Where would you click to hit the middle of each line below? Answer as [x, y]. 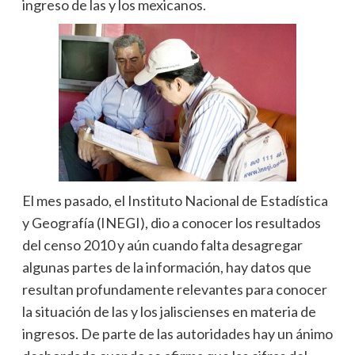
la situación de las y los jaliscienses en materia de [169, 311]
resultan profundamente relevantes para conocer [174, 289]
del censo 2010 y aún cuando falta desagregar [162, 244]
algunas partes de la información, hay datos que [166, 267]
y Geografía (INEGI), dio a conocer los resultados [171, 222]
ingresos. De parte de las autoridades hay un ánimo [177, 333]
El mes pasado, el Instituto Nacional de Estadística [175, 200]
